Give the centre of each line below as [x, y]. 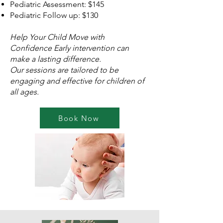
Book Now [79, 118]
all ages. [24, 92]
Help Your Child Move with [57, 37]
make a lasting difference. [56, 59]
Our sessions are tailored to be [64, 70]
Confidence [32, 48]
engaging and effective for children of [77, 81]
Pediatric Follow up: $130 [54, 15]
